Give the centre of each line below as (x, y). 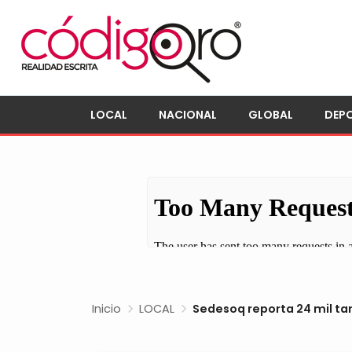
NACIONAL (188, 115)
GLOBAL (271, 115)
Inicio (106, 309)
